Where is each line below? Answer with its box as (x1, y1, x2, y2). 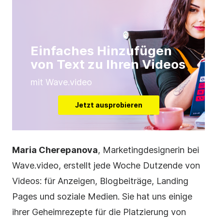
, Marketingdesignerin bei (98, 145, 199, 155)
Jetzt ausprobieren (75, 101, 142, 109)
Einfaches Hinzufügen (31, 43, 172, 59)
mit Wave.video (31, 77, 92, 88)
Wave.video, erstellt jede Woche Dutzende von (12, 160, 200, 171)
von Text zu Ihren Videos (31, 57, 186, 72)
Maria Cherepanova (12, 145, 98, 155)
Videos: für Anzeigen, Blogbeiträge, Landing (12, 176, 188, 186)
